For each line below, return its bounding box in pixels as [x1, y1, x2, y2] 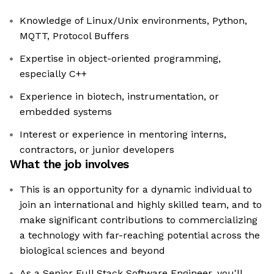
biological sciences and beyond [20, 245, 165, 257]
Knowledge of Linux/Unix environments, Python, [20, 15, 247, 27]
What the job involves [10, 157, 129, 172]
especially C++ [20, 68, 87, 80]
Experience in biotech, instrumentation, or [20, 91, 219, 103]
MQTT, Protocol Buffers [20, 30, 129, 42]
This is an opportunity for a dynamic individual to [20, 183, 252, 196]
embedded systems [20, 106, 112, 118]
